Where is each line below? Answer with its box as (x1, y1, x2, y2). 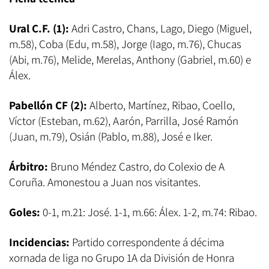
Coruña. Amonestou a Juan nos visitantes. (9, 175, 201, 190)
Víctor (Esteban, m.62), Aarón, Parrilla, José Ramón (9, 113, 238, 128)
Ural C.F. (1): (9, 21, 71, 36)
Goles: (9, 205, 43, 220)
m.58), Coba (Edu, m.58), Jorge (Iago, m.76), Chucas (9, 37, 241, 52)
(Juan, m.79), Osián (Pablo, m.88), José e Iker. (9, 129, 213, 144)
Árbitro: (9, 159, 48, 174)
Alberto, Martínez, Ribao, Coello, (87, 98, 235, 113)
